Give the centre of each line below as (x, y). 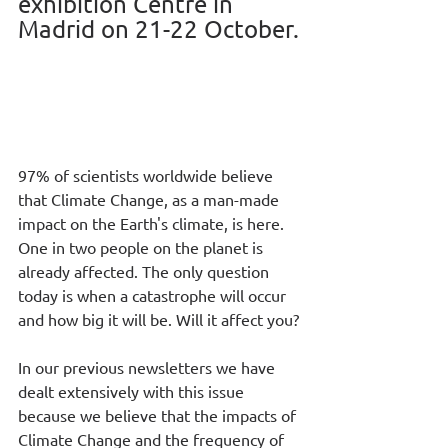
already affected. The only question (145, 270)
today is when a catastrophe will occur (154, 294)
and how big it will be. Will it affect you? (158, 318)
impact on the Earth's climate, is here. (153, 222)
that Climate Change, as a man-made (150, 198)
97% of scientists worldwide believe (147, 174)
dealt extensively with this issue (133, 390)
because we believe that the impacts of (159, 414)
